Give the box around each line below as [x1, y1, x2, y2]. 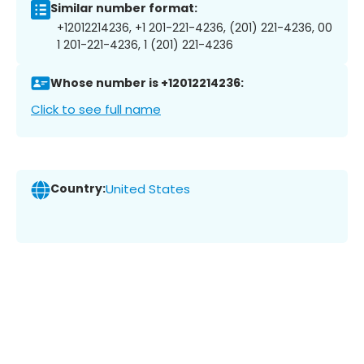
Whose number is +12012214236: [50, 75, 244, 92]
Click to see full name [31, 100, 161, 118]
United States [106, 180, 190, 198]
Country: [50, 180, 106, 197]
